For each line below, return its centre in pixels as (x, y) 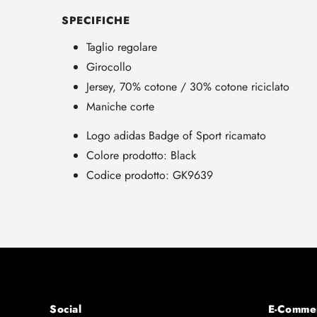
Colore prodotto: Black (141, 156)
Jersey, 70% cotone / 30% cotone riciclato (188, 86)
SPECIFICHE (96, 21)
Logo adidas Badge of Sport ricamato (176, 136)
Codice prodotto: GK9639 (150, 175)
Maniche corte (120, 106)
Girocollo (109, 67)
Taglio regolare (122, 47)
